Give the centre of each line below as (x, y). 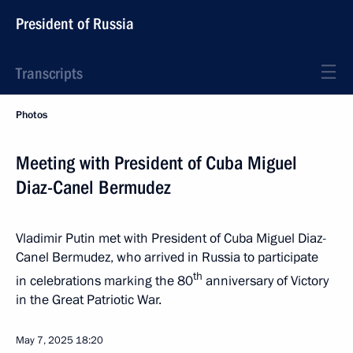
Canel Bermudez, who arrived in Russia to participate (167, 257)
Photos (32, 115)
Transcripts (49, 73)
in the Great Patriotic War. (89, 299)
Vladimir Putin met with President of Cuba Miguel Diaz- (171, 238)
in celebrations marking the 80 (104, 281)
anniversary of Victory (266, 281)
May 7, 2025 (45, 340)
